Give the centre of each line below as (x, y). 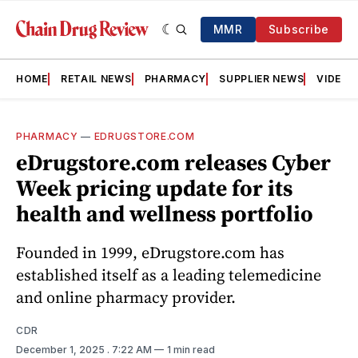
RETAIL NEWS (96, 79)
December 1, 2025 (62, 349)
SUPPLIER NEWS (262, 79)
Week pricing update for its (154, 188)
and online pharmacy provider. (126, 297)
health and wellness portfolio (165, 213)
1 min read (191, 349)
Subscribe (298, 29)
